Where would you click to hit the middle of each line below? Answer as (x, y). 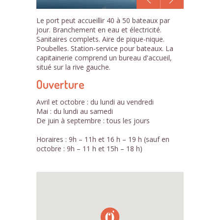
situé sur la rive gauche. (73, 67)
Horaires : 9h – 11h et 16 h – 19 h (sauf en (103, 139)
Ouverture (60, 84)
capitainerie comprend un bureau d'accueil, (104, 58)
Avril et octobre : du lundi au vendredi (95, 102)
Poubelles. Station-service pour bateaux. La (105, 48)
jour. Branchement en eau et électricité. (99, 30)
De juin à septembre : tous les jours (93, 121)
